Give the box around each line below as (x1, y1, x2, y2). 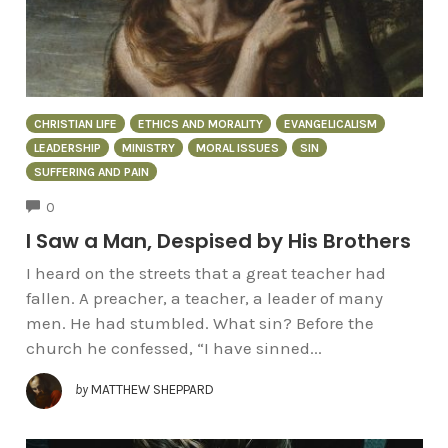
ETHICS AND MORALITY (137, 117, 263, 132)
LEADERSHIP (33, 141, 101, 156)
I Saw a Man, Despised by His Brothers (25, 226, 411, 255)
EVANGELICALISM (283, 117, 377, 132)
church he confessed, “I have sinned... (25, 337, 322, 358)
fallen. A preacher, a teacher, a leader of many (25, 287, 383, 308)
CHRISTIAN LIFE (33, 117, 117, 132)
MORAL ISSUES (195, 141, 279, 156)
